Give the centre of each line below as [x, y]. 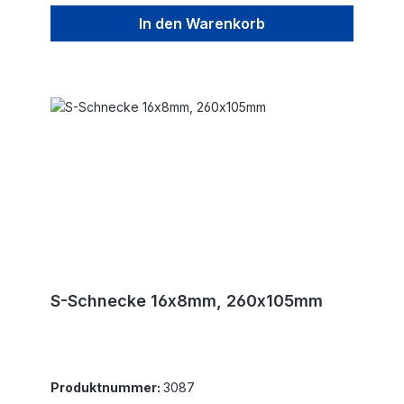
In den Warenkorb [202, 23]
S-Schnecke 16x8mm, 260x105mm [187, 300]
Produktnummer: [107, 387]
